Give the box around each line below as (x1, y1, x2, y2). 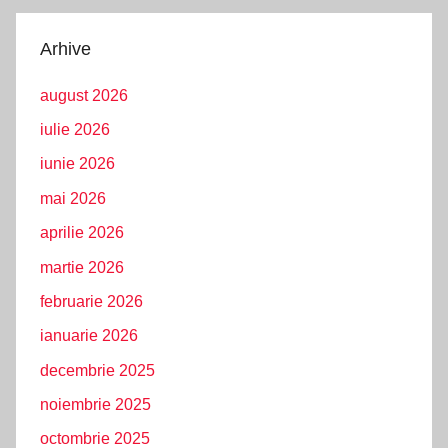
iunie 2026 (40, 155, 115, 173)
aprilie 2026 (40, 224, 124, 242)
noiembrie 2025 (40, 396, 151, 413)
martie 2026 (40, 258, 124, 276)
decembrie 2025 (40, 361, 155, 379)
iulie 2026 (40, 121, 110, 138)
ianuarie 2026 (40, 327, 138, 345)
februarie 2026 (40, 292, 143, 310)
